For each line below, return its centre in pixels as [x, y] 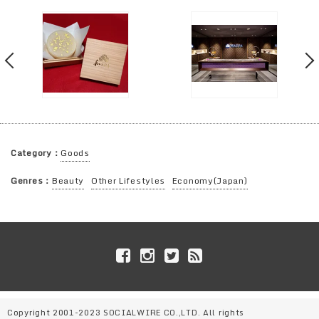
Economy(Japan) [210, 180]
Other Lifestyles [128, 180]
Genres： [31, 180]
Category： [36, 152]
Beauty [68, 180]
